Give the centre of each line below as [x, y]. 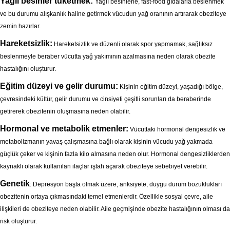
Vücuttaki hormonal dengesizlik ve [177, 129]
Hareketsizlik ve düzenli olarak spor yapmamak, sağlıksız [132, 44]
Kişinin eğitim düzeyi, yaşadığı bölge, [170, 87]
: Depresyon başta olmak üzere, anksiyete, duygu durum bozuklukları [126, 184]
